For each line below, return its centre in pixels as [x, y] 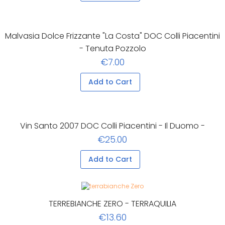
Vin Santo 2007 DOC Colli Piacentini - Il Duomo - [113, 126]
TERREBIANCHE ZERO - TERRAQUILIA [113, 204]
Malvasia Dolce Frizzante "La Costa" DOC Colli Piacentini [113, 36]
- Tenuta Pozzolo [113, 49]
